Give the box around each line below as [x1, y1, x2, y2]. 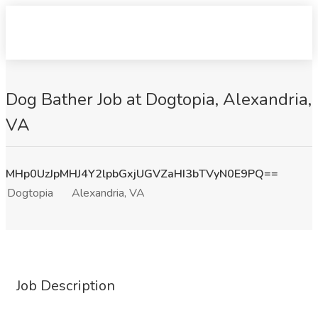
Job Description [16, 276, 115, 295]
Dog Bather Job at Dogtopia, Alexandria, [6, 88, 312, 111]
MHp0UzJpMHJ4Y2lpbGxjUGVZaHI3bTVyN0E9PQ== [6, 166, 278, 182]
